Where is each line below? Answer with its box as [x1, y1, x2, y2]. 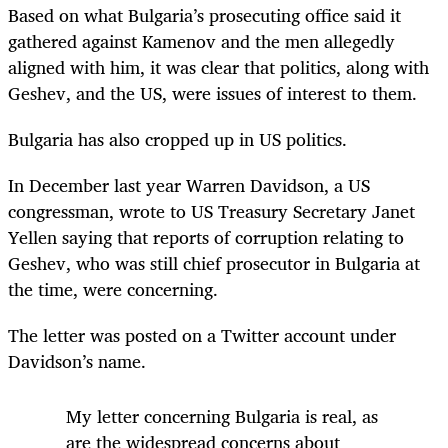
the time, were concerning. [8, 274, 218, 305]
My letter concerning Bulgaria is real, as [66, 401, 378, 432]
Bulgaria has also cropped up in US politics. [8, 124, 347, 155]
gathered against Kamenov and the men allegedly [8, 25, 395, 56]
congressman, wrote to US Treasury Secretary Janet [8, 196, 415, 227]
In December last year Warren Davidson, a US [8, 170, 370, 201]
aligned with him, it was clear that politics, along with [8, 51, 429, 82]
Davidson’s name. [8, 346, 146, 377]
